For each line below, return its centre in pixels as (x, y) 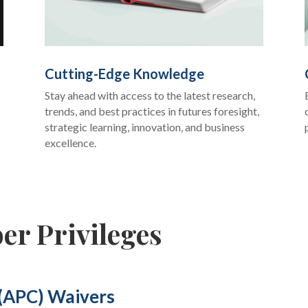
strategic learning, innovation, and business (144, 126)
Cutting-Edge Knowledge (124, 73)
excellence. (70, 142)
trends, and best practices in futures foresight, (152, 111)
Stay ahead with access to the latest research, (150, 95)
